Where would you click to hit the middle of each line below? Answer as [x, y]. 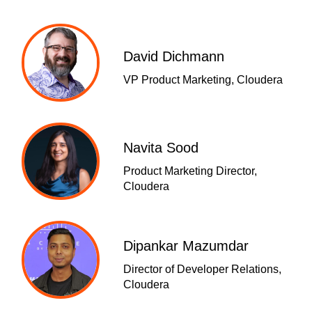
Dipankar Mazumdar [186, 245]
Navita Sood [161, 147]
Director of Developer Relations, [202, 269]
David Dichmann [173, 57]
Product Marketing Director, [190, 171]
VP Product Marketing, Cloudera [203, 80]
